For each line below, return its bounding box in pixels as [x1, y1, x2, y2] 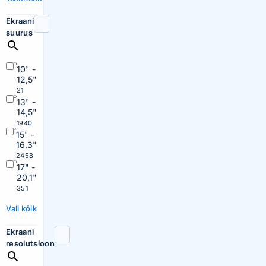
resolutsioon [6, 239, 55, 248]
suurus [6, 28, 33, 37]
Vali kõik [6, 204, 37, 213]
